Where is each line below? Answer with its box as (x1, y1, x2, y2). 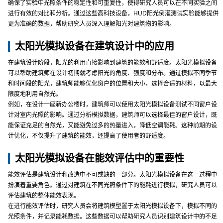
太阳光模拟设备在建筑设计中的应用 (15, 41, 174, 52)
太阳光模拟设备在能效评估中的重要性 (15, 153, 184, 164)
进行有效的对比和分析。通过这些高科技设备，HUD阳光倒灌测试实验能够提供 (8, 10, 219, 17)
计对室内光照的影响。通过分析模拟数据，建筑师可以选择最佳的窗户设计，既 (8, 111, 217, 118)
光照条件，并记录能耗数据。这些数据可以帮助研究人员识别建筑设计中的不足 (8, 213, 217, 220)
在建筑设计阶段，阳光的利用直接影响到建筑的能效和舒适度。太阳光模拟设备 (8, 59, 217, 66)
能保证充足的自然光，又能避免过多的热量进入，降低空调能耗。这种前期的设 (8, 122, 217, 129)
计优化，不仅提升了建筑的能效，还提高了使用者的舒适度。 (8, 132, 169, 139)
